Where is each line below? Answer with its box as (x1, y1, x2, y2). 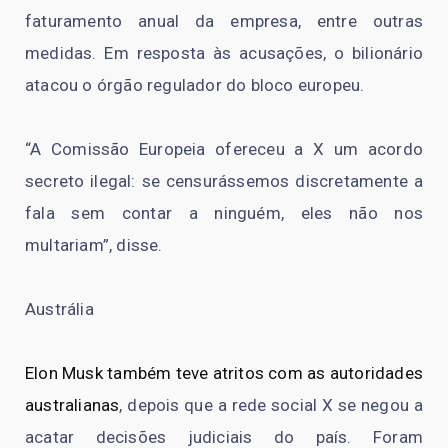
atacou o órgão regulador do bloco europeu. (25, 74, 365, 95)
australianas (25, 394, 120, 415)
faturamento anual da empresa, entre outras (25, 10, 423, 31)
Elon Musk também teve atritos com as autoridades (25, 362, 423, 383)
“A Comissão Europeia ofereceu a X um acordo (25, 138, 423, 159)
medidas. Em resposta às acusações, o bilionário (25, 42, 423, 63)
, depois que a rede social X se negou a (119, 394, 423, 415)
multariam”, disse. (25, 234, 163, 255)
